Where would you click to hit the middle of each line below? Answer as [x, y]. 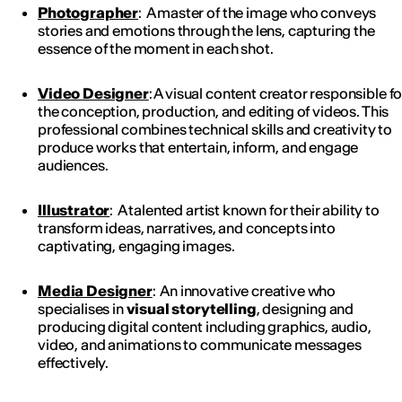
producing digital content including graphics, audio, [205, 326]
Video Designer [93, 93]
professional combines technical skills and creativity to [215, 129]
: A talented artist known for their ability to [245, 210]
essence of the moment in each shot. [156, 48]
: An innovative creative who [244, 290]
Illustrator [74, 210]
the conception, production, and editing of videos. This [214, 111]
